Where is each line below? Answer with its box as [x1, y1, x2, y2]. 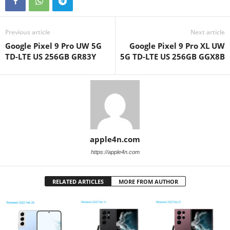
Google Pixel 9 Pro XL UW [129, 41, 225, 51]
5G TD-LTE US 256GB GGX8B [120, 51, 225, 62]
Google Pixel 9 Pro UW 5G [5, 41, 102, 51]
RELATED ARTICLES [52, 178, 104, 186]
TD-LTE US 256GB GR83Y [5, 51, 96, 62]
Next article [190, 28, 225, 37]
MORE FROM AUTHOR [118, 178, 178, 186]
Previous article [5, 28, 50, 37]
